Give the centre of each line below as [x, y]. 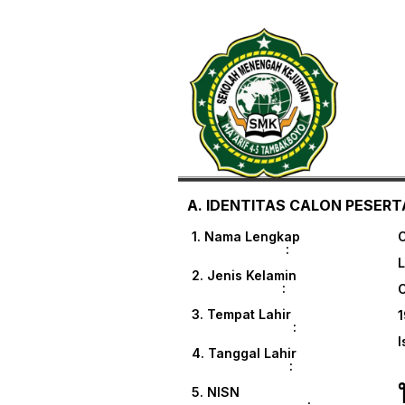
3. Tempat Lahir [241, 315]
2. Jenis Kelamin [248, 276]
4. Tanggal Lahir [244, 353]
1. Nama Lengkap [246, 237]
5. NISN [237, 392]
